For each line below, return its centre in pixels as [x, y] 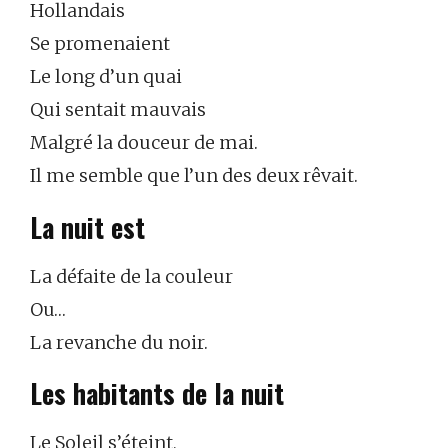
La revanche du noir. [119, 342]
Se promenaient [100, 44]
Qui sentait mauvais [118, 110]
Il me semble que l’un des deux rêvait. [194, 176]
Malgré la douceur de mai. [144, 143]
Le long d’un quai [106, 77]
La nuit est [87, 228]
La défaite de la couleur [131, 276]
